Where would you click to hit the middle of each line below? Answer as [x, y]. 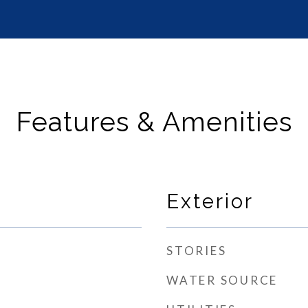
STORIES [197, 251]
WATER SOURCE [222, 280]
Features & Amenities [154, 122]
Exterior [210, 201]
